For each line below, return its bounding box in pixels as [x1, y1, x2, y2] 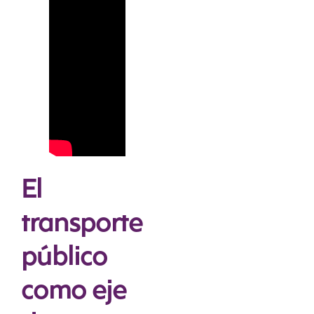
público [21, 244, 107, 273]
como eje [21, 278, 126, 306]
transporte [21, 210, 142, 239]
